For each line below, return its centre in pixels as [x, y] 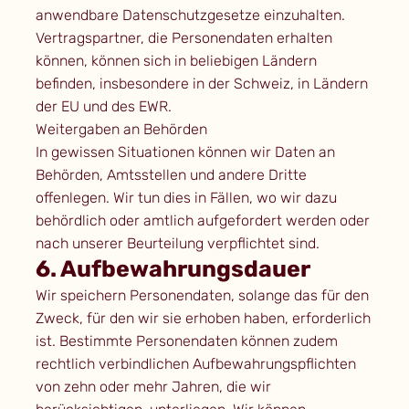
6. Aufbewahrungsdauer [173, 269]
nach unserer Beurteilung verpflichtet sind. [177, 244]
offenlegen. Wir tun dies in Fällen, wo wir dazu [186, 198]
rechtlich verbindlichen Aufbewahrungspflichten [195, 364]
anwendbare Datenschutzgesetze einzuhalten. [190, 16]
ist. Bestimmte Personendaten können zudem [186, 341]
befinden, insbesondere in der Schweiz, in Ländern [201, 84]
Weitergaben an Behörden [121, 130]
